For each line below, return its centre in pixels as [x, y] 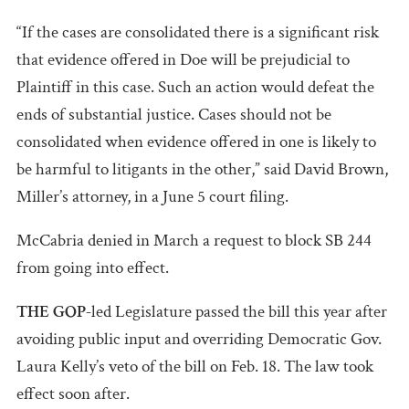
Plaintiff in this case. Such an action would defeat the [195, 87]
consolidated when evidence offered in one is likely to [196, 142]
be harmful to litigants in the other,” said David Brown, [202, 169]
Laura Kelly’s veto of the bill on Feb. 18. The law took [195, 366]
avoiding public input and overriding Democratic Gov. [199, 339]
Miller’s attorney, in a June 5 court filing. [152, 196]
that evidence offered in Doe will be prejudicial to [183, 59]
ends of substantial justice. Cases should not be [174, 114]
